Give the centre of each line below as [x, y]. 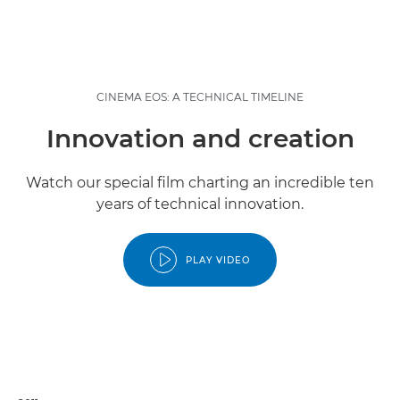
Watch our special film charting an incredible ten [200, 183]
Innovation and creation [200, 138]
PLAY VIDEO [218, 260]
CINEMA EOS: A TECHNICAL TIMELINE [200, 97]
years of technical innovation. [200, 204]
